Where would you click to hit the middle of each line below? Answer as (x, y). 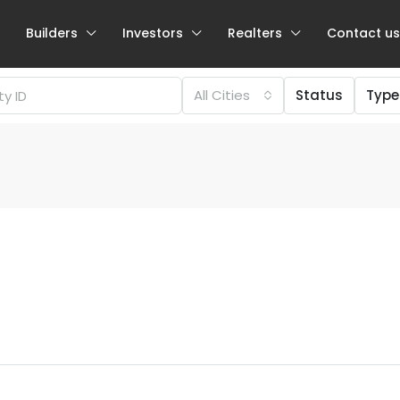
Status (319, 95)
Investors (153, 33)
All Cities (222, 95)
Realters (255, 33)
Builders (52, 33)
